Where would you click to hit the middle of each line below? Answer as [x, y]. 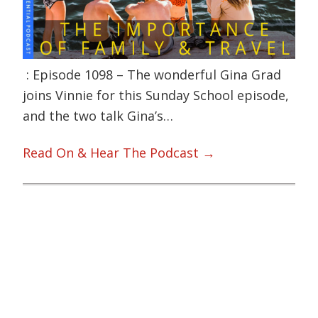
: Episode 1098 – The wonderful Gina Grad [152, 75]
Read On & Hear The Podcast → [119, 152]
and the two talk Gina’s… [98, 116]
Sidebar [62, 269]
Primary [65, 243]
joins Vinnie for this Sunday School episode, [156, 95]
